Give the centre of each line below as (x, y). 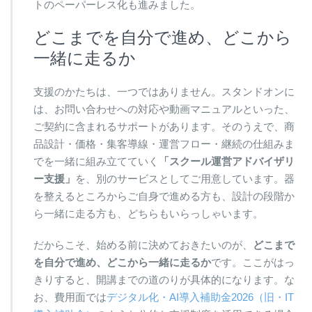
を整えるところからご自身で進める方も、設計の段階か (164, 196)
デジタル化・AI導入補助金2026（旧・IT (200, 297)
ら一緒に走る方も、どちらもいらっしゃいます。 (148, 213)
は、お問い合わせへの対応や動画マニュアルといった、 (164, 109)
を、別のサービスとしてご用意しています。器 (185, 178)
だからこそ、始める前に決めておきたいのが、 (143, 244)
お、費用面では (70, 297)
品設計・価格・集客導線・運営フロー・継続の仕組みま (164, 143)
